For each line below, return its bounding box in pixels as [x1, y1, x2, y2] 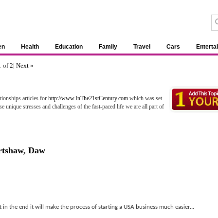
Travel [133, 43, 150, 50]
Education [55, 43, 83, 50]
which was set [128, 95, 162, 102]
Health [21, 43, 39, 50]
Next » [16, 62, 34, 69]
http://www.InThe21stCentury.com [48, 95, 128, 102]
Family [99, 43, 117, 50]
